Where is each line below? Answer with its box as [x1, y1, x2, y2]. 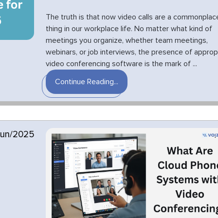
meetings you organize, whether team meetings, [45, 36, 208, 44]
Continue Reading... [54, 78, 118, 86]
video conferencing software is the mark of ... [45, 60, 197, 68]
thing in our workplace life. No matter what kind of [45, 25, 212, 33]
